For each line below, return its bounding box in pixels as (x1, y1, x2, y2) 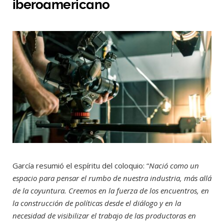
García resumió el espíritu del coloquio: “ (12, 160, 149, 170)
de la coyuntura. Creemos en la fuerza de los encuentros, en (12, 185, 209, 195)
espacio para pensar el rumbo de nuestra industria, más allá (12, 172, 211, 183)
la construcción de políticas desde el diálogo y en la (12, 197, 181, 208)
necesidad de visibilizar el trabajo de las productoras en (12, 210, 196, 220)
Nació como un (149, 160, 199, 170)
